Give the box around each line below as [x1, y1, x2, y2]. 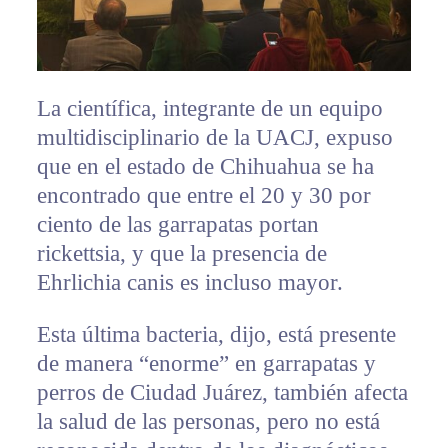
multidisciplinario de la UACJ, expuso [36, 125, 393, 151]
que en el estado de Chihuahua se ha [36, 154, 374, 180]
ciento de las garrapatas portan [36, 212, 319, 238]
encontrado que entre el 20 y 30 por [36, 183, 371, 209]
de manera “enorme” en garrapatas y [36, 351, 376, 377]
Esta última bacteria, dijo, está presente [36, 322, 396, 348]
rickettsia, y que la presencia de [36, 241, 327, 267]
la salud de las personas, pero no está [36, 409, 380, 435]
